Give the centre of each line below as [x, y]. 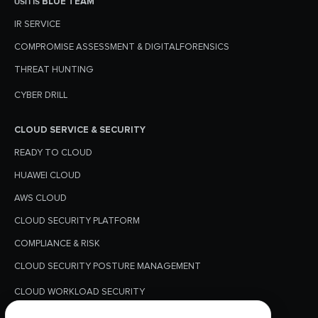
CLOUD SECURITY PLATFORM [77, 221]
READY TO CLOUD [53, 153]
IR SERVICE [37, 24]
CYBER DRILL [41, 95]
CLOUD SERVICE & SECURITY [80, 130]
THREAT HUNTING [54, 70]
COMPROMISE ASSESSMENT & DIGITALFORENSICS [122, 47]
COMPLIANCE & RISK [57, 244]
